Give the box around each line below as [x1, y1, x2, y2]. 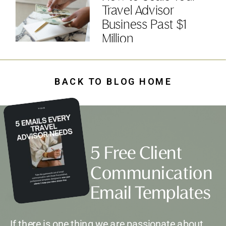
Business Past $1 [101, 18, 187, 32]
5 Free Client [90, 145, 183, 164]
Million [101, 32, 134, 46]
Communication [90, 165, 213, 184]
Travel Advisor [101, 4, 175, 18]
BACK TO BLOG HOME [54, 76, 172, 87]
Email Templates [90, 185, 211, 204]
